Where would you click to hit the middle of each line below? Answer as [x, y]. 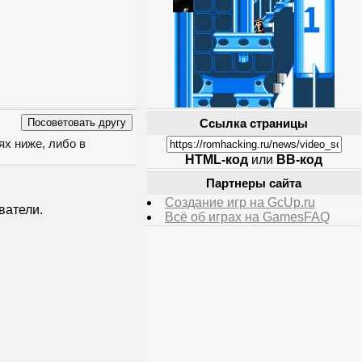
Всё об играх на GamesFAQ [247, 217]
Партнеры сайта [254, 183]
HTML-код [217, 160]
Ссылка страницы [254, 124]
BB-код [299, 160]
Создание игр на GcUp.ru [240, 202]
